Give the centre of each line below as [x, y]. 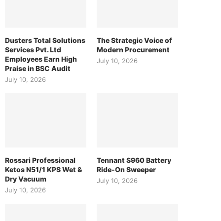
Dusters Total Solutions [45, 40]
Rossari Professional [40, 160]
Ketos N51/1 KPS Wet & [44, 170]
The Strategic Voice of [135, 40]
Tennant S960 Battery [134, 160]
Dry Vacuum [26, 179]
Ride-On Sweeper [127, 170]
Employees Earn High [41, 59]
